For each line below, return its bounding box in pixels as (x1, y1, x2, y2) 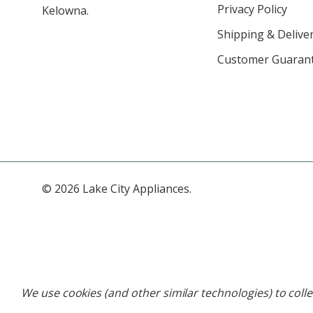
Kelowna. (42, 3, 89, 19)
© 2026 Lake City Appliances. (42, 181, 191, 197)
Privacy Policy (217, 1, 287, 17)
